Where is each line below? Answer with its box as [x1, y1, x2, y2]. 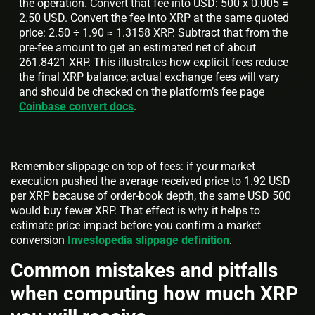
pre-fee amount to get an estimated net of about [19, 40, 256, 54]
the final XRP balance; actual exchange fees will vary [19, 70, 280, 84]
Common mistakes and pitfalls [11, 258, 278, 282]
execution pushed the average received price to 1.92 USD [11, 174, 290, 188]
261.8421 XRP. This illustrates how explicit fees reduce [19, 55, 288, 69]
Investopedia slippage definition [67, 233, 229, 247]
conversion [11, 233, 67, 247]
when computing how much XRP [11, 281, 298, 305]
